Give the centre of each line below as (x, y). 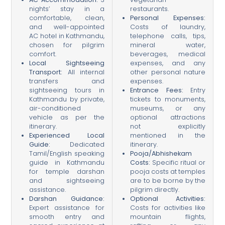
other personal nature (168, 72)
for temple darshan (67, 172)
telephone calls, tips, (168, 36)
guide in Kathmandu (67, 163)
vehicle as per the (67, 118)
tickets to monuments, (168, 99)
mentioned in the (168, 136)
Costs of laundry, (168, 27)
